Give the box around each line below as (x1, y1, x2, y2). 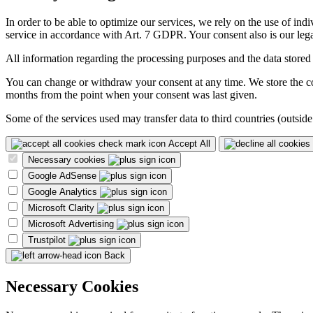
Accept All (168, 138, 210, 149)
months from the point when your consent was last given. (6, 88, 257, 101)
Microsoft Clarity (28, 202, 97, 213)
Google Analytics (28, 186, 100, 197)
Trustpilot (28, 234, 68, 245)
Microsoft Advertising (28, 218, 117, 229)
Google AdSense (28, 170, 99, 181)
